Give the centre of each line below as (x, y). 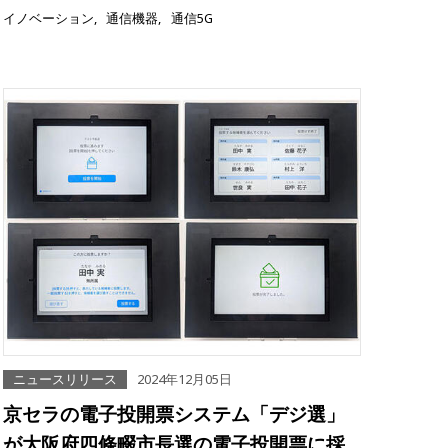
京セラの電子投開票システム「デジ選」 (174, 414)
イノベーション (48, 18)
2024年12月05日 (184, 379)
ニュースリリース (65, 379)
